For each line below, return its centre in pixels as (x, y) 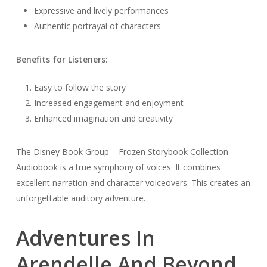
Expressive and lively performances (101, 11)
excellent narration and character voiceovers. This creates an (133, 183)
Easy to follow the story (80, 88)
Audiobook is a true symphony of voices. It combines (118, 167)
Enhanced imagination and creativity (103, 119)
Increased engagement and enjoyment (108, 103)
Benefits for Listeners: (62, 60)
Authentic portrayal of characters (97, 26)
